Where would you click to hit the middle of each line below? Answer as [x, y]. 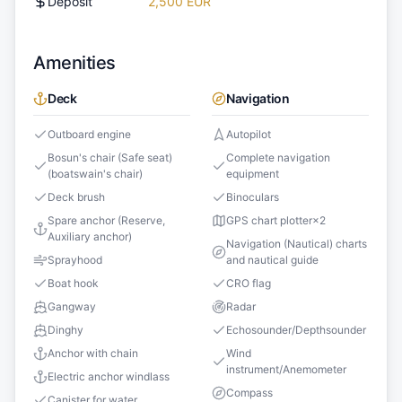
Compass [249, 393]
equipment [253, 174]
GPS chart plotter [269, 221]
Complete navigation [278, 158]
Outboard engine [89, 135]
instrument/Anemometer [286, 370]
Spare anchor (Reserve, [106, 221]
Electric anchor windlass [109, 377]
